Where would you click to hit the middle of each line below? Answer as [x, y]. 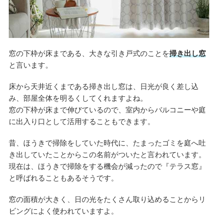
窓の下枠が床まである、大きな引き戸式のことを [89, 54]
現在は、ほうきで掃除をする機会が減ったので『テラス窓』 [107, 166]
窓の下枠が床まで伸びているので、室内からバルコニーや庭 [107, 110]
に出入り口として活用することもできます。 [82, 122]
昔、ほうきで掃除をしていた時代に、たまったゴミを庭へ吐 [107, 143]
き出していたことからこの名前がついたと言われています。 [107, 155]
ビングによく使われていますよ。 [63, 211]
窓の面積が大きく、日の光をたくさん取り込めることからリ [107, 200]
